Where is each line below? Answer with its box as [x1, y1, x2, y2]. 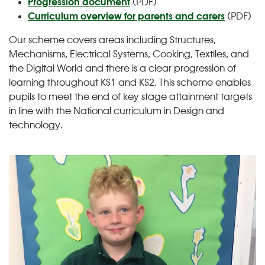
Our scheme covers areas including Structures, [9, 35, 216, 46]
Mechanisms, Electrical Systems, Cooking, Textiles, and [9, 49, 249, 60]
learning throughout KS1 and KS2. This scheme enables [9, 77, 251, 89]
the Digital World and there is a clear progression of [9, 63, 236, 75]
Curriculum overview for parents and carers [28, 11, 225, 22]
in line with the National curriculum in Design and [9, 106, 224, 117]
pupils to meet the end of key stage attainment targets [9, 92, 252, 103]
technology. [9, 120, 63, 131]
